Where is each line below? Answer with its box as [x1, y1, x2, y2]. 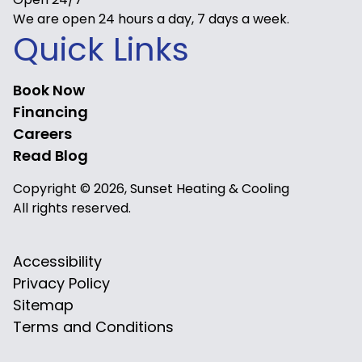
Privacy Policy [13, 273, 110, 293]
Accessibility [13, 251, 102, 271]
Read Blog [13, 145, 88, 166]
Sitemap [13, 295, 74, 315]
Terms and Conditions [13, 317, 174, 337]
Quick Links [13, 27, 189, 72]
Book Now [13, 80, 85, 100]
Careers [13, 124, 72, 144]
